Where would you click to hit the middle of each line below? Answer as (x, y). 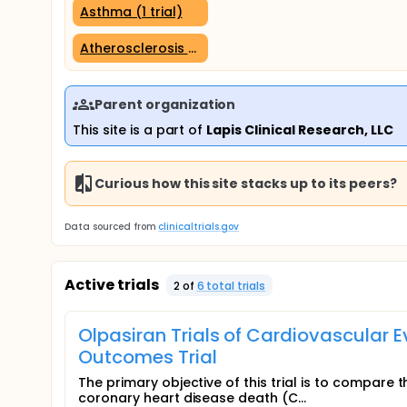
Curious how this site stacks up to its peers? (246, 183)
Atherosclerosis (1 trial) (158, 48)
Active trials (112, 285)
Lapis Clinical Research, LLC (300, 130)
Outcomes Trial (148, 357)
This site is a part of (140, 130)
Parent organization (165, 104)
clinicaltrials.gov (199, 227)
